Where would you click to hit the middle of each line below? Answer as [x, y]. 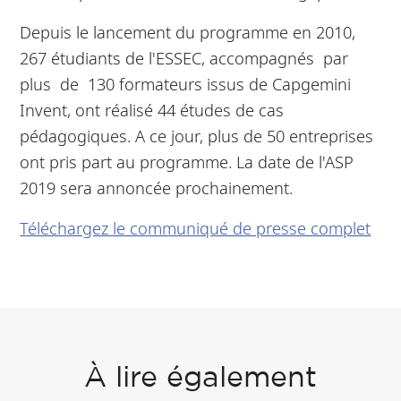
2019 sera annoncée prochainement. [157, 187]
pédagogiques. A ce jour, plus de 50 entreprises [197, 135]
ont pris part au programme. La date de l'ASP [187, 161]
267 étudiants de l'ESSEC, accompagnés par [187, 57]
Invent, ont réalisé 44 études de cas [152, 109]
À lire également [200, 379]
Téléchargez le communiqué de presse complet [196, 227]
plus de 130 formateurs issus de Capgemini [186, 83]
